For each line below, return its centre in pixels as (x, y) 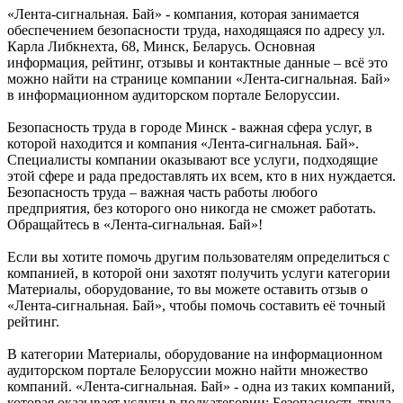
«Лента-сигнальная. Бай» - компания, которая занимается (183, 14)
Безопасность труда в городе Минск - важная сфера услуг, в (190, 128)
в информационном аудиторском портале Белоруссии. (174, 95)
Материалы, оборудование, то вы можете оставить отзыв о (188, 290)
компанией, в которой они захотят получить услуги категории (199, 273)
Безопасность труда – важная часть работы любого (162, 193)
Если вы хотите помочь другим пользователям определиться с (198, 257)
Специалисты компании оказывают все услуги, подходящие (193, 160)
